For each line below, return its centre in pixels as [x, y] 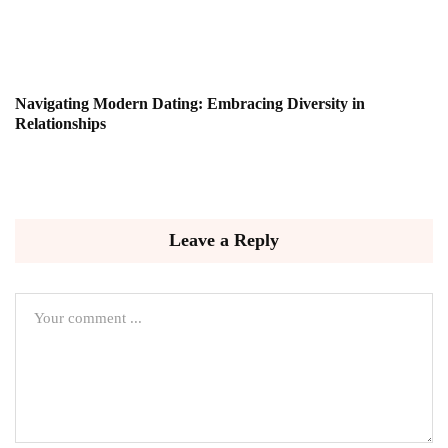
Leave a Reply [224, 240]
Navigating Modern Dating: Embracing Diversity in [190, 104]
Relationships [60, 124]
